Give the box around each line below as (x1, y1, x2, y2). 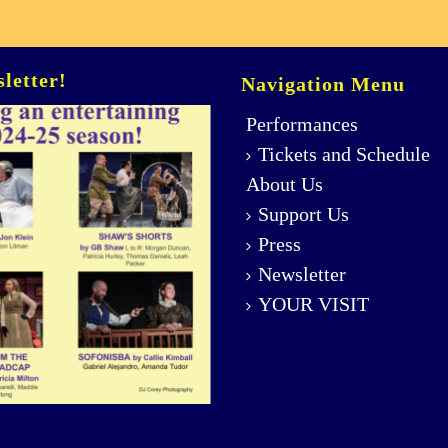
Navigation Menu (241, 73, 405, 95)
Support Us (258, 203, 349, 225)
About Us (246, 173, 323, 195)
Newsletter (258, 263, 346, 285)
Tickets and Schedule (258, 143, 430, 165)
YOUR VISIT (258, 293, 369, 315)
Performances (246, 113, 358, 135)
